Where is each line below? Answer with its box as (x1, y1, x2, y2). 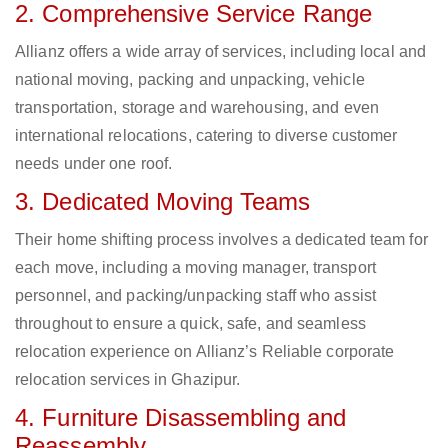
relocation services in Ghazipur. (15, 371, 241, 389)
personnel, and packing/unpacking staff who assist (15, 287, 376, 305)
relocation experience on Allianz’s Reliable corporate (15, 343, 395, 361)
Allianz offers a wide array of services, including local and (15, 43, 427, 61)
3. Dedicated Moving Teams (15, 188, 311, 216)
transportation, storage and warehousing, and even (15, 99, 379, 117)
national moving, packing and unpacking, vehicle (15, 71, 365, 89)
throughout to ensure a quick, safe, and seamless (15, 315, 366, 333)
